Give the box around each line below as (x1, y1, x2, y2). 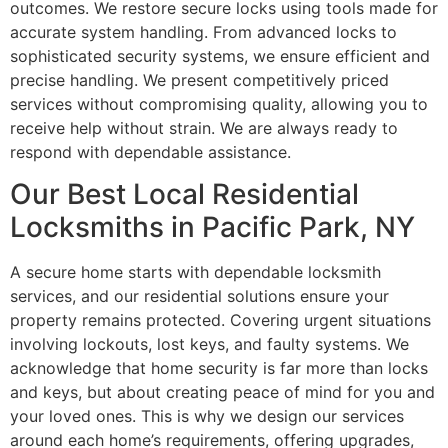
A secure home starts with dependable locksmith (10, 262, 381, 283)
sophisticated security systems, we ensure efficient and (10, 45, 430, 66)
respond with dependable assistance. (10, 141, 291, 162)
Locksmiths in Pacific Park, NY (10, 210, 415, 245)
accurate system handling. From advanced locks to (10, 21, 397, 42)
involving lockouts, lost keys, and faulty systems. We (10, 334, 409, 355)
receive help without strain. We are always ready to (10, 117, 398, 138)
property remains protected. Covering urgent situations (10, 310, 431, 331)
